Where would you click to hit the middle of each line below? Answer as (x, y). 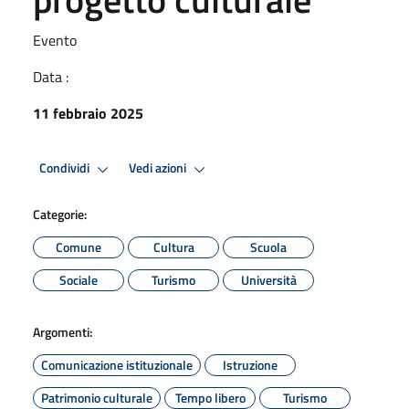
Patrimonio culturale (97, 397)
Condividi (66, 168)
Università (268, 279)
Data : (51, 76)
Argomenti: (63, 331)
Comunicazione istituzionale (117, 364)
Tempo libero (210, 397)
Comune (79, 246)
